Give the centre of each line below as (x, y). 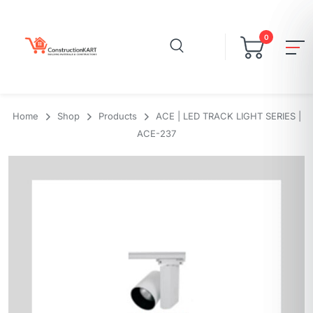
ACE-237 (156, 134)
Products (117, 116)
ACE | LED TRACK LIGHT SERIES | (228, 116)
